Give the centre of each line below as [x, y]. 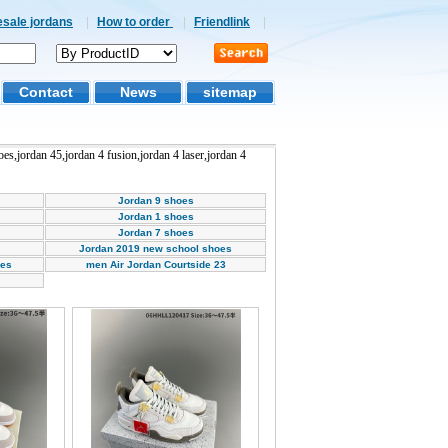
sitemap [230, 92]
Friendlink [222, 22]
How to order [135, 22]
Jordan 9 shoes [155, 200]
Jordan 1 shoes [155, 216]
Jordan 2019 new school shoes [155, 248]
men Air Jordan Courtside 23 [155, 264]
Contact [46, 92]
